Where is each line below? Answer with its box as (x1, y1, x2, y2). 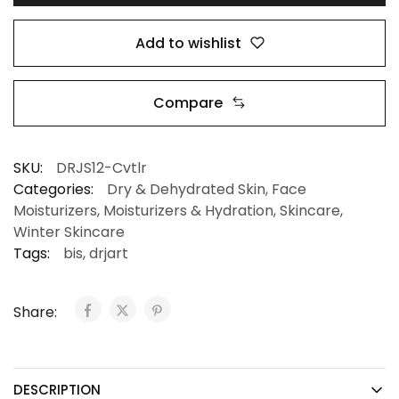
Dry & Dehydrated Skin (107, 178, 265, 199)
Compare (153, 92, 223, 113)
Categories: (13, 178, 94, 199)
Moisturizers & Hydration (103, 199, 273, 221)
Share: (13, 301, 61, 322)
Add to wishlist (134, 32, 241, 53)
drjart (89, 242, 128, 264)
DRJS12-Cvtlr (56, 157, 147, 178)
